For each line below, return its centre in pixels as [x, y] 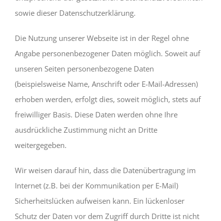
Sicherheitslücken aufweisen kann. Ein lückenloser [100, 201]
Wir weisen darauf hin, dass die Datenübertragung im [105, 170]
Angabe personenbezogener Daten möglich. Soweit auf [108, 53]
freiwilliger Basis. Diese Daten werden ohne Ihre [96, 114]
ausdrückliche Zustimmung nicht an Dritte [86, 129]
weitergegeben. [41, 145]
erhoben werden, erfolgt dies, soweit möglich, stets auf [108, 99]
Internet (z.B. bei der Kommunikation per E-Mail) [96, 185]
